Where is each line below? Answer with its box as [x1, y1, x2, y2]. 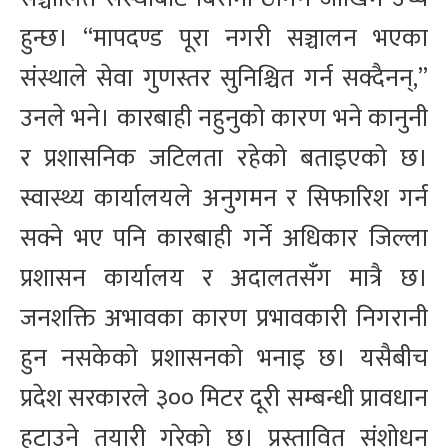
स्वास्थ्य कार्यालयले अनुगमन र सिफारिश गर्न [20, 178, 428, 220]
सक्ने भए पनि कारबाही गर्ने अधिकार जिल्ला [20, 218, 428, 260]
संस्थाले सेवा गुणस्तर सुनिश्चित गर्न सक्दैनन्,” [20, 58, 428, 100]
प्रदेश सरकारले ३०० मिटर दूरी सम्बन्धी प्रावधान [20, 378, 428, 420]
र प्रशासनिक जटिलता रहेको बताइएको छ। [20, 138, 428, 180]
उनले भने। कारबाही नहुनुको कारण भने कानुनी [20, 98, 428, 140]
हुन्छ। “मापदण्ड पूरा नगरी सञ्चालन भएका [20, 18, 428, 60]
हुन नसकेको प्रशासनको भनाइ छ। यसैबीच [20, 338, 428, 380]
